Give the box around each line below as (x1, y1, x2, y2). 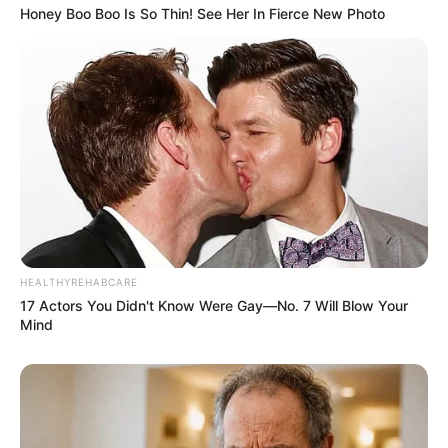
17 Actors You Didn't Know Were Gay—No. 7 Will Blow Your (20, 296, 408, 314)
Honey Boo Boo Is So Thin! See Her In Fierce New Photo (20, 5, 385, 23)
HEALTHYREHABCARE (20, 275, 138, 288)
